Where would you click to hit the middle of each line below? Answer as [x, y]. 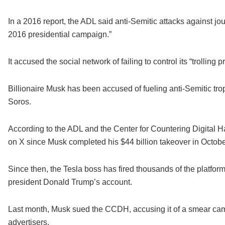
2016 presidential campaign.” [60, 35]
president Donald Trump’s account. [70, 182]
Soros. [19, 102]
